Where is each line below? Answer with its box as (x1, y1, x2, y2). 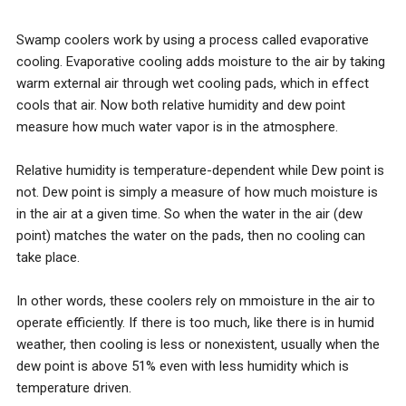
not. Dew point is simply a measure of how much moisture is (16, 184, 378, 200)
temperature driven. (16, 380, 131, 396)
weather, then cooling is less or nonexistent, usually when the (16, 336, 380, 353)
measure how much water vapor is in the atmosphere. (16, 119, 338, 135)
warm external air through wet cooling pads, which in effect (16, 75, 369, 92)
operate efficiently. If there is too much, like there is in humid (16, 314, 374, 331)
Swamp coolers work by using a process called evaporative (16, 32, 369, 48)
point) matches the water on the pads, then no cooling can (16, 227, 365, 244)
